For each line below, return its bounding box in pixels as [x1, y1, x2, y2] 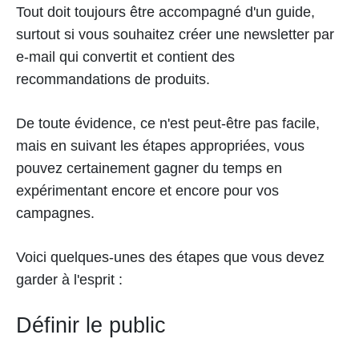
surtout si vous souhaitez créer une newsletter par [16, 26, 334, 42]
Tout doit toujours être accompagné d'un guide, [16, 3, 315, 20]
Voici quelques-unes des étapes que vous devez [16, 248, 325, 265]
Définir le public [16, 313, 166, 337]
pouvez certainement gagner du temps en [16, 159, 282, 176]
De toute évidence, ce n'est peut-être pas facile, [16, 115, 320, 131]
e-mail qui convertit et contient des [16, 48, 235, 65]
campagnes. [16, 204, 95, 221]
